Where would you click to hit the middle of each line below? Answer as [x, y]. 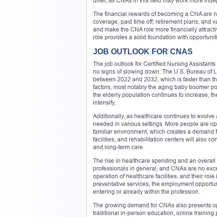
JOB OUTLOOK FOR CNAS [143, 51]
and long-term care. [119, 147]
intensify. [104, 102]
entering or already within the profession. [147, 191]
